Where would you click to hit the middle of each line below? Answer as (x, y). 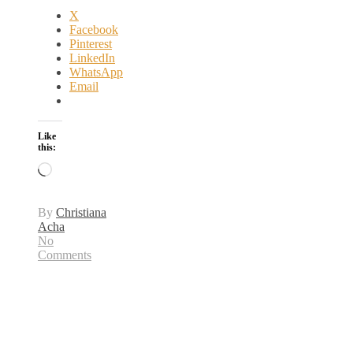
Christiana (81, 212)
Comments (65, 255)
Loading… (78, 168)
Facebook (94, 29)
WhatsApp (96, 72)
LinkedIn (92, 58)
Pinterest (91, 43)
